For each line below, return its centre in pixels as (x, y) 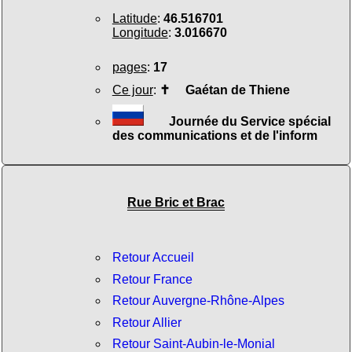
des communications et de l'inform (214, 136)
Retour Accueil (153, 258)
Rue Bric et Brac (176, 203)
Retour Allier (147, 322)
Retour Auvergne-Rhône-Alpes (198, 301)
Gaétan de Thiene (229, 90)
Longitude (140, 33)
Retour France (152, 279)
